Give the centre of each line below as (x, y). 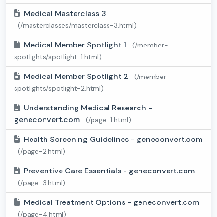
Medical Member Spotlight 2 (77, 77)
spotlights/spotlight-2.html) (59, 88)
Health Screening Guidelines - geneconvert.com (113, 139)
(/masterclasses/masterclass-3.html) (77, 25)
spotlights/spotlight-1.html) (58, 57)
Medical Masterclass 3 (65, 14)
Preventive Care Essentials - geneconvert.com (109, 171)
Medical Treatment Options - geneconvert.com (111, 202)
